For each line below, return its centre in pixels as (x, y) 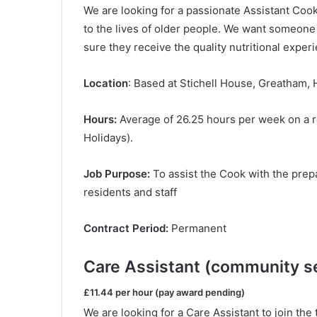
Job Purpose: (117, 173)
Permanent (197, 228)
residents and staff (130, 192)
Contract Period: (126, 228)
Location (106, 83)
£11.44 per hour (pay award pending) (164, 293)
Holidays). (108, 137)
